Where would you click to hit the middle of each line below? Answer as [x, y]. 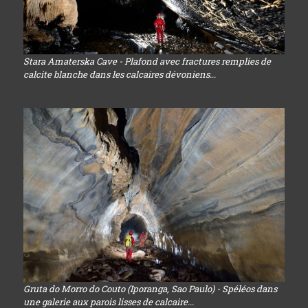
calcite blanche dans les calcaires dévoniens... [119, 74]
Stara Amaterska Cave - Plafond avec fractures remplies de [147, 61]
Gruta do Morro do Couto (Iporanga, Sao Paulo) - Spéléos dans [150, 289]
